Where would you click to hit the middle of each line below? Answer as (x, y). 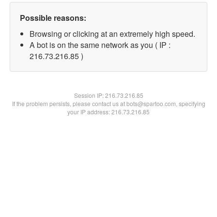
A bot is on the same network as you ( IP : (100, 45)
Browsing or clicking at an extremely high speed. (112, 34)
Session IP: (89, 95)
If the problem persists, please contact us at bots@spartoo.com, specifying (108, 103)
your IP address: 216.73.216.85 (108, 112)
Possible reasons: (53, 18)
